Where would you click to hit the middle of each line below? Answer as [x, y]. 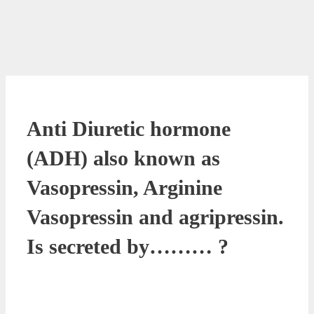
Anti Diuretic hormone [129, 128]
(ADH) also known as [123, 158]
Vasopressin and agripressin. [155, 217]
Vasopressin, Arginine [124, 187]
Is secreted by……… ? [128, 246]
